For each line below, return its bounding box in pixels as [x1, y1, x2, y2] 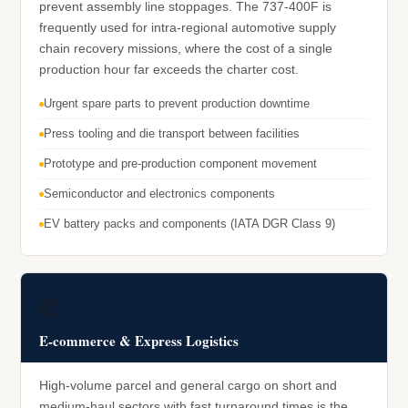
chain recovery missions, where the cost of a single [39, 42, 332, 56]
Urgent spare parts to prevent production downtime [44, 97, 310, 111]
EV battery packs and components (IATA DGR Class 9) [44, 217, 335, 231]
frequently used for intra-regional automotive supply [39, 21, 336, 36]
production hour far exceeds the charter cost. [39, 63, 299, 77]
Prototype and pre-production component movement [44, 157, 317, 171]
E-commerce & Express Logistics [39, 331, 239, 352]
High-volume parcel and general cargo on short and [39, 379, 337, 393]
